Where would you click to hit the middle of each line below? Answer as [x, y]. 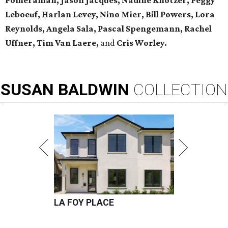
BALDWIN [94, 90]
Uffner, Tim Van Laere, [53, 43]
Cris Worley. [142, 43]
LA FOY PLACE [84, 203]
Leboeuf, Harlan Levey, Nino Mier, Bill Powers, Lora [110, 15]
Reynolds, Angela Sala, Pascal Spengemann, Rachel [108, 29]
